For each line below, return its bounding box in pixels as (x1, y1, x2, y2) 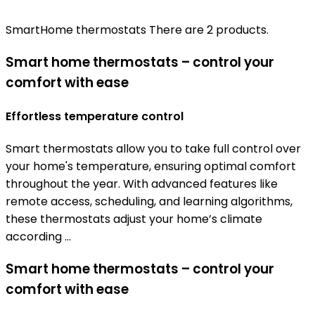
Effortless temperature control (6, 108, 184, 124)
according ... (6, 229, 71, 245)
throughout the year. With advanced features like (6, 176, 278, 193)
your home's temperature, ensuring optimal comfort (6, 158, 296, 175)
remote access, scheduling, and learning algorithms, (6, 193, 292, 210)
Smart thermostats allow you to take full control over (6, 141, 301, 157)
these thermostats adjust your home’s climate (6, 211, 262, 228)
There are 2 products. (149, 22, 269, 38)
